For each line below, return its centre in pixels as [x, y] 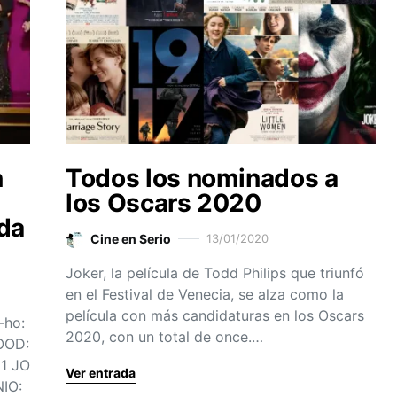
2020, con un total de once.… [164, 337]
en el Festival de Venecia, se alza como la [205, 294]
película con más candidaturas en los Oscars [215, 315]
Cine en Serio [131, 239]
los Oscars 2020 [163, 203]
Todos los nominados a [202, 178]
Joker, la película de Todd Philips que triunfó [215, 273]
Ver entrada [101, 373]
